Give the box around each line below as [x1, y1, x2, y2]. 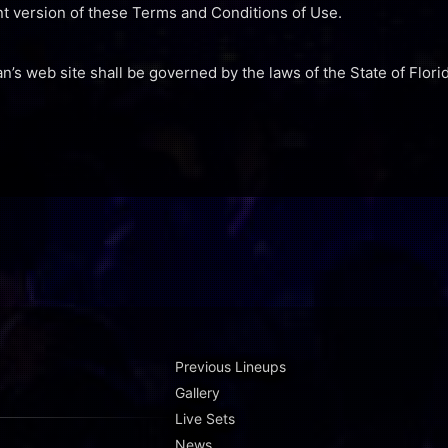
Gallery [175, 384, 220, 402]
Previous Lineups [175, 358, 286, 376]
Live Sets [175, 410, 235, 428]
